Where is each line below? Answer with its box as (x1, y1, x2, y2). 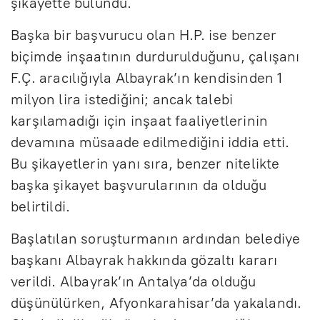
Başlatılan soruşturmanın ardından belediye (11, 229, 301, 247)
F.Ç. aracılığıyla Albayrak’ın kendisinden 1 (11, 69, 283, 86)
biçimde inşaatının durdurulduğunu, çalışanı (11, 47, 300, 65)
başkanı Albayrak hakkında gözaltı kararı (11, 251, 278, 269)
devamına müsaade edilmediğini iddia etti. (11, 133, 290, 151)
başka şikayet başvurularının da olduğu (11, 176, 267, 194)
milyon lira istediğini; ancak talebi (11, 90, 234, 108)
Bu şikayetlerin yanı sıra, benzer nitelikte (11, 154, 280, 172)
